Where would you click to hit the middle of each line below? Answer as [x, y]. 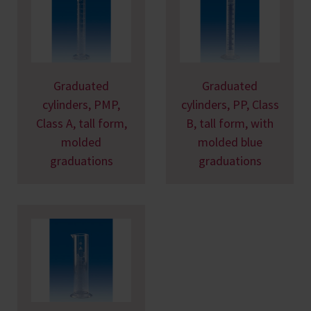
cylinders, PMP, [81, 104]
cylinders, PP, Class [230, 104]
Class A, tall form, [81, 123]
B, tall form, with [230, 123]
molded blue [230, 142]
